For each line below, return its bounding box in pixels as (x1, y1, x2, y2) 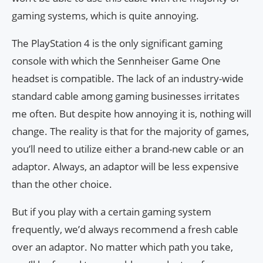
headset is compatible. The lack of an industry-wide (12, 72, 244, 86)
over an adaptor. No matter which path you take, (12, 240, 233, 254)
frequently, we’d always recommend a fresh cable (12, 222, 238, 237)
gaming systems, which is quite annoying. (12, 9, 199, 23)
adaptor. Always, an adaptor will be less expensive (12, 160, 239, 174)
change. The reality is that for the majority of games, (12, 124, 249, 139)
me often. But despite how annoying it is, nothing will (12, 107, 251, 121)
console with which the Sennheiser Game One (12, 54, 221, 68)
